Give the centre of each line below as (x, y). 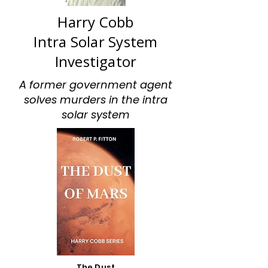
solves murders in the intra (96, 100)
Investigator (96, 61)
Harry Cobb (96, 22)
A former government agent (96, 85)
